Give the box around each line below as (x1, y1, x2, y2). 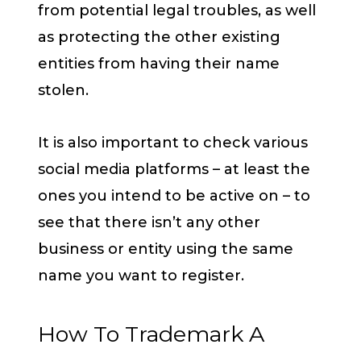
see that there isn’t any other (38, 213, 260, 231)
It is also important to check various (38, 133, 308, 151)
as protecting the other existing (38, 28, 280, 47)
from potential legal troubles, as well (38, 2, 316, 20)
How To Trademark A (38, 321, 264, 348)
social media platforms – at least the (38, 160, 310, 178)
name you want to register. (38, 266, 248, 284)
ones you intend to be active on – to (38, 186, 310, 205)
